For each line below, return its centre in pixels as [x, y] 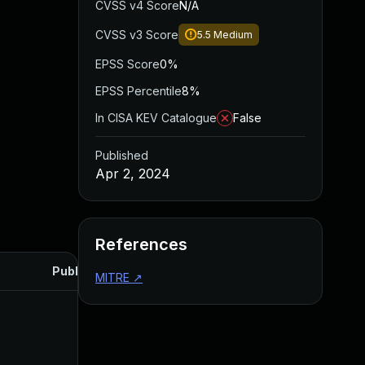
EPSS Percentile [139, 91]
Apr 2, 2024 [133, 174]
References [141, 244]
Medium [233, 35]
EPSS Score [128, 64]
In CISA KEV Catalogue [156, 118]
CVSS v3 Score [137, 35]
